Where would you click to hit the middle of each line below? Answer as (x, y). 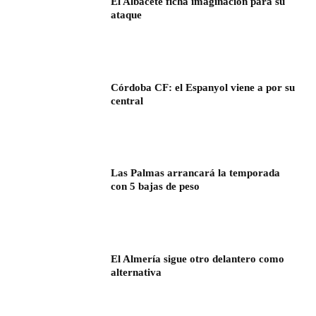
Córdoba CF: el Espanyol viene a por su (203, 87)
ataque (127, 15)
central (127, 101)
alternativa (136, 273)
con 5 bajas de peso (156, 187)
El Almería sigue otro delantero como (198, 259)
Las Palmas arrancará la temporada (196, 173)
